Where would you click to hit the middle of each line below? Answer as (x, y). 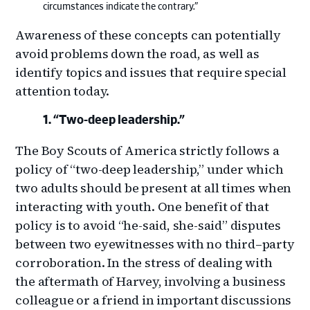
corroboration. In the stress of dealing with (144, 262)
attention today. (63, 91)
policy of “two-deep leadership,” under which (149, 169)
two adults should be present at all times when (154, 188)
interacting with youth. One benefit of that (142, 206)
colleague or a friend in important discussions (154, 300)
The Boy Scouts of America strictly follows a (147, 150)
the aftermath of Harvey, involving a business (151, 281)
